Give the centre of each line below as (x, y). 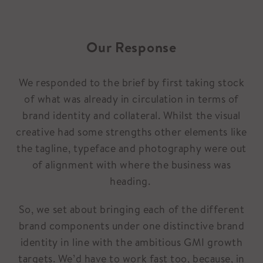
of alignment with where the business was (131, 164)
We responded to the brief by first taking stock (131, 82)
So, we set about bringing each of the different (131, 209)
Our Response (131, 47)
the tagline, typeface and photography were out (131, 148)
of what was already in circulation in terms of (131, 99)
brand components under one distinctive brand (131, 225)
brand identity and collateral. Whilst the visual (131, 115)
